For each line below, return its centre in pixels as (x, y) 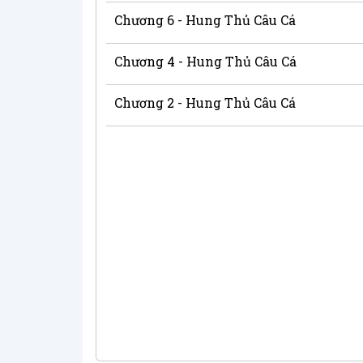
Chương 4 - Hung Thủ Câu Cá (205, 61)
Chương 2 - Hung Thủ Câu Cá (205, 102)
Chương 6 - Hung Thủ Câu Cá (205, 19)
